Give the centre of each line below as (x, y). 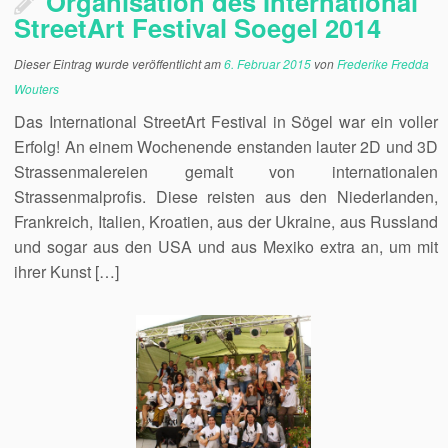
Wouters (37, 88)
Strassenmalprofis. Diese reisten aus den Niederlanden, (226, 196)
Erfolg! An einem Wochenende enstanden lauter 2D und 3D (226, 146)
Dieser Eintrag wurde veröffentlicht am (119, 63)
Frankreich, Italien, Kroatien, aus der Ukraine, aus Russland (226, 221)
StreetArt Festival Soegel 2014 (198, 27)
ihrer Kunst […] (67, 271)
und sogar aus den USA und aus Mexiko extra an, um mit (226, 246)
